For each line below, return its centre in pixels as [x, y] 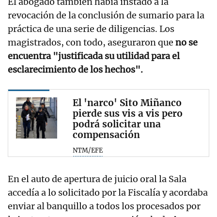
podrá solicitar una [117, 124]
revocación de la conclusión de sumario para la [106, 15]
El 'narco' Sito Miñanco [127, 102]
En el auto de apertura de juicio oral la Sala [97, 179]
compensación [106, 134]
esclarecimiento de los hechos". [75, 69]
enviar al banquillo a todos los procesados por [104, 206]
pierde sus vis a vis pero [128, 113]
